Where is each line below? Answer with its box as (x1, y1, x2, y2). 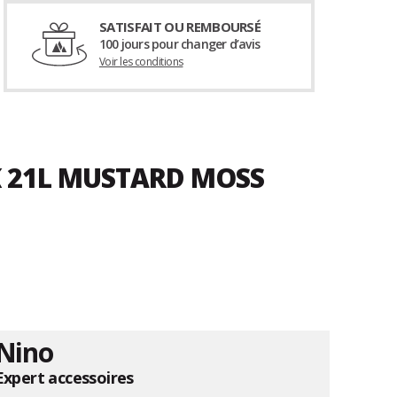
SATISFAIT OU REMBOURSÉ (98, 18, 261, 36)
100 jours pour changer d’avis (98, 35, 260, 53)
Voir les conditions (98, 54, 183, 70)
